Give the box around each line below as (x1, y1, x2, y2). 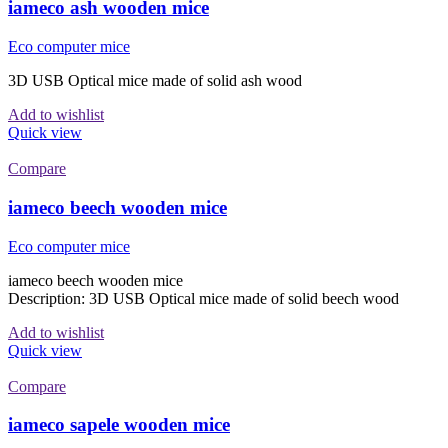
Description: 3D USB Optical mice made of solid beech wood (8, 289, 399, 307)
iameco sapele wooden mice (8, 414, 230, 436)
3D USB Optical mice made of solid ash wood (8, 72, 302, 90)
